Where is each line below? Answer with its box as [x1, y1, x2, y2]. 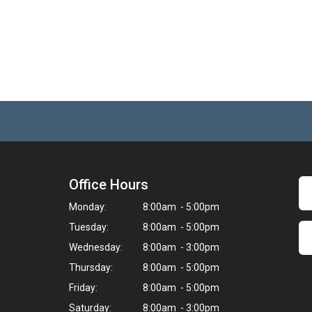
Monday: [69, 201, 107, 213]
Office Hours [69, 176, 148, 194]
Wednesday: [69, 242, 123, 253]
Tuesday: [69, 221, 109, 233]
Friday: [69, 282, 97, 294]
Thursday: [69, 262, 113, 274]
